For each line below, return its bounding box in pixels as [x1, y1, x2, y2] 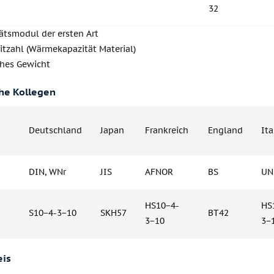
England [208, 124, 243, 136]
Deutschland [29, 124, 82, 136]
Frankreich [145, 124, 188, 136]
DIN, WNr [29, 166, 66, 177]
